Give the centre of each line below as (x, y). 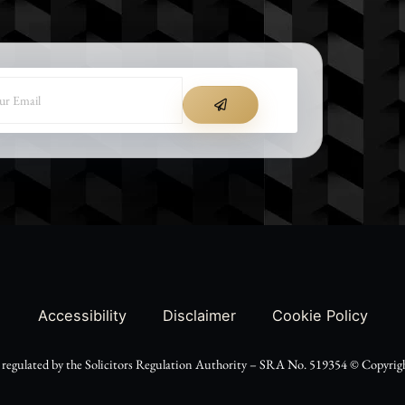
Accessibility (82, 316)
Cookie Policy (320, 316)
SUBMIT (239, 83)
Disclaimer (199, 316)
